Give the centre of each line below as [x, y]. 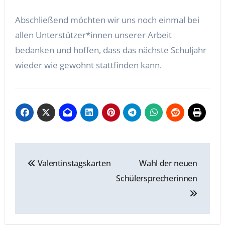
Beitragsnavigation [93, 153]
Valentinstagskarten [73, 163]
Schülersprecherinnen [157, 179]
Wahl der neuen [168, 163]
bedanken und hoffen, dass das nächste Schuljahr [110, 50]
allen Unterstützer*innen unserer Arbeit [93, 35]
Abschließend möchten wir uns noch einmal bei [107, 20]
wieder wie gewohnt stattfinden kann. [88, 65]
